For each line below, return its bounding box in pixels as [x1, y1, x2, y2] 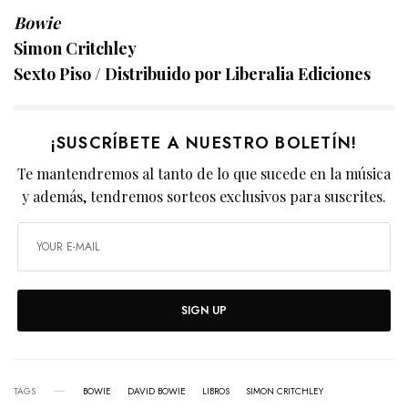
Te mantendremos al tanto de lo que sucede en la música [16, 163, 392, 183]
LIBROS [202, 383, 229, 398]
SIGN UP [181, 301, 227, 319]
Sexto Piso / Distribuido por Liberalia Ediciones [14, 62, 372, 85]
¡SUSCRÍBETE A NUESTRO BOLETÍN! [50, 130, 358, 155]
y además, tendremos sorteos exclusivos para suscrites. [21, 186, 387, 206]
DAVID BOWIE [127, 383, 186, 398]
